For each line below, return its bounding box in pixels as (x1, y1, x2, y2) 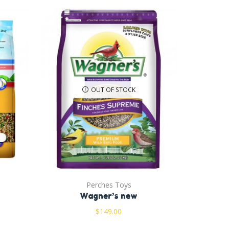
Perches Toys (86, 179, 131, 190)
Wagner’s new (80, 190, 138, 201)
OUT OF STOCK (90, 85, 135, 94)
